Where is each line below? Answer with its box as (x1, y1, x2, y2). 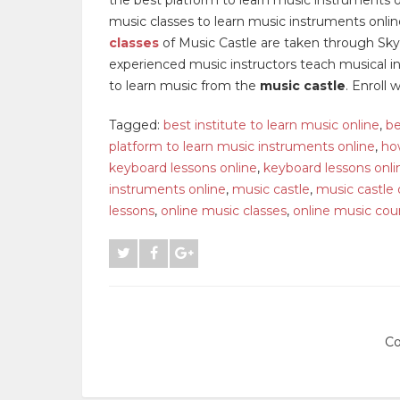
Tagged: (109, 116, 163, 133)
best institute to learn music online (163, 116, 379, 133)
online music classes (161, 202, 287, 219)
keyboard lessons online (109, 159, 257, 176)
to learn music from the (109, 77, 260, 94)
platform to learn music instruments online (109, 137, 375, 154)
